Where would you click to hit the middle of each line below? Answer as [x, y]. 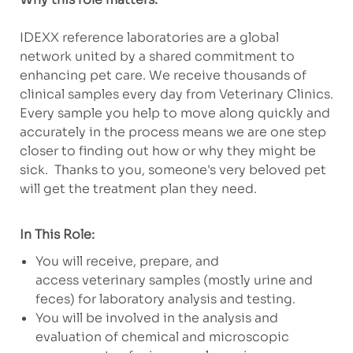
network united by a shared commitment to [157, 57]
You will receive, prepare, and [127, 262]
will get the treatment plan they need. [138, 189]
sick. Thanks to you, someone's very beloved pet [173, 170]
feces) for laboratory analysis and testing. [168, 299]
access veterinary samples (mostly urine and [174, 281]
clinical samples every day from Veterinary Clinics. [176, 95]
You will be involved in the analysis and [156, 318]
